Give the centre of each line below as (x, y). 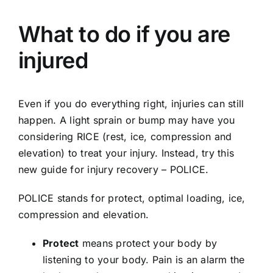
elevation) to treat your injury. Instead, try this (126, 153)
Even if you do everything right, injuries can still (131, 104)
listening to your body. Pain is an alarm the (144, 260)
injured (53, 61)
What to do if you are (124, 34)
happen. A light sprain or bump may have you (126, 120)
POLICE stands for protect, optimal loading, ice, (132, 198)
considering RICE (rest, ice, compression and (125, 137)
